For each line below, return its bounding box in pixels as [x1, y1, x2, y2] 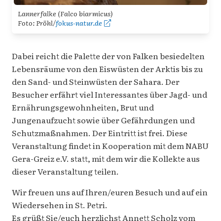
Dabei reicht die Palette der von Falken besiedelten [12, 49, 205, 62]
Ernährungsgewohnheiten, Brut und [12, 101, 154, 113]
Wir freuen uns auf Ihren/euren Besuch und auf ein [12, 185, 208, 198]
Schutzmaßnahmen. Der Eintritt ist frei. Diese [12, 126, 187, 139]
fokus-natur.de [56, 17, 102, 28]
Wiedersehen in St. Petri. [12, 198, 108, 211]
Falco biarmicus [60, 8, 110, 18]
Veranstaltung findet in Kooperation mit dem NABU [12, 139, 209, 151]
